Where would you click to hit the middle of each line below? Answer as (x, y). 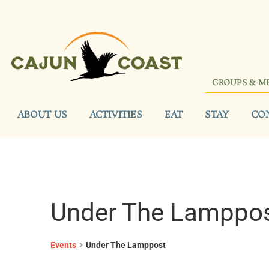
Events (63, 245)
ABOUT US (42, 115)
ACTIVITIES (116, 115)
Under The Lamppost (126, 245)
